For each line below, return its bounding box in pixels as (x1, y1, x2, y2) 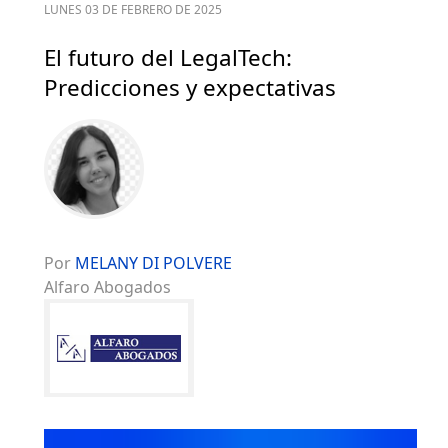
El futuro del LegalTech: (44, 42, 292, 74)
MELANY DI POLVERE (75, 252, 232, 275)
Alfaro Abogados (44, 276, 171, 299)
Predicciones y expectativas (44, 72, 336, 104)
